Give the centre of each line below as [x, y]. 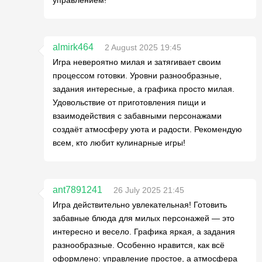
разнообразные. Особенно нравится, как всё [139, 245]
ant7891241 [77, 189]
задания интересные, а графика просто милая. [144, 89]
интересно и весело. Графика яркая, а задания [144, 231]
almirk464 [73, 47]
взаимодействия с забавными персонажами [137, 116]
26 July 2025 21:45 [149, 190]
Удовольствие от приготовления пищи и [129, 102]
